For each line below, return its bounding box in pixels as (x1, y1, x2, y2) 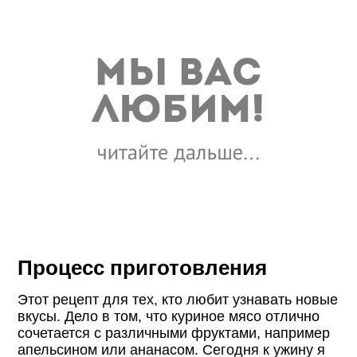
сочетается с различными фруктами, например (18, 324, 331, 341)
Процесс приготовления (18, 256, 268, 279)
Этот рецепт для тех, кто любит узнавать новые (18, 291, 339, 308)
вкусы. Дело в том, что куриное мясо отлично (18, 308, 320, 324)
